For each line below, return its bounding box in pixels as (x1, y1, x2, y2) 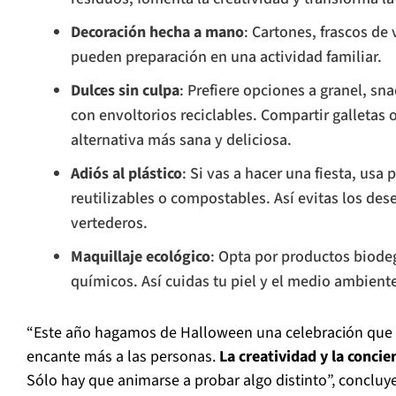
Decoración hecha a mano (71, 21, 244, 44)
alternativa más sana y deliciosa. (71, 129, 292, 152)
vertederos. (71, 212, 148, 235)
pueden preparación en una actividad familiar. (71, 46, 382, 69)
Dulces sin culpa (71, 80, 179, 103)
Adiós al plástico (71, 163, 182, 186)
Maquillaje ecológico (71, 246, 210, 269)
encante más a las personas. (27, 346, 219, 369)
